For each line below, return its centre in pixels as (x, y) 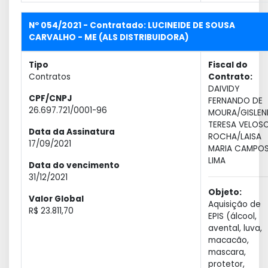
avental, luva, (235, 228)
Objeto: (225, 192)
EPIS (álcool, (232, 216)
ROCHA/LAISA (235, 137)
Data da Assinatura (72, 132)
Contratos (50, 77)
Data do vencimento (74, 165)
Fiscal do (228, 65)
